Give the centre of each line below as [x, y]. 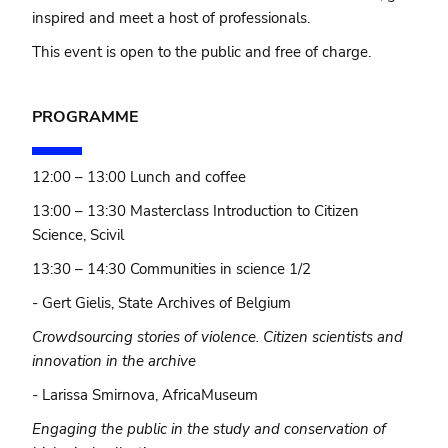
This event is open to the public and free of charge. [204, 51]
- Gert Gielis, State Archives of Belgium [162, 302]
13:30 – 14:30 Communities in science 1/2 [172, 268]
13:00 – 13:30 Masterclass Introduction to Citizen [196, 210]
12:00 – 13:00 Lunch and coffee [139, 176]
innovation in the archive [114, 360]
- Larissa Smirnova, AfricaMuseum [145, 394]
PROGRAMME [86, 116]
